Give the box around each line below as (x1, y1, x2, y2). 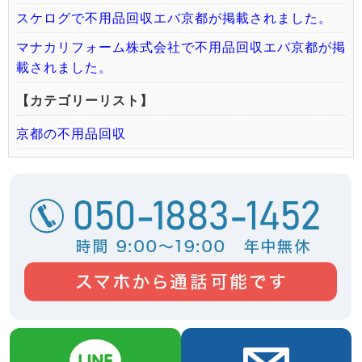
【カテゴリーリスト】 (16, 94, 154, 107)
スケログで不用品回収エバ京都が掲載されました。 (16, 11, 332, 25)
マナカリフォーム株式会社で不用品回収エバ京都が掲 (16, 40, 346, 54)
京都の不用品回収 (16, 127, 126, 141)
